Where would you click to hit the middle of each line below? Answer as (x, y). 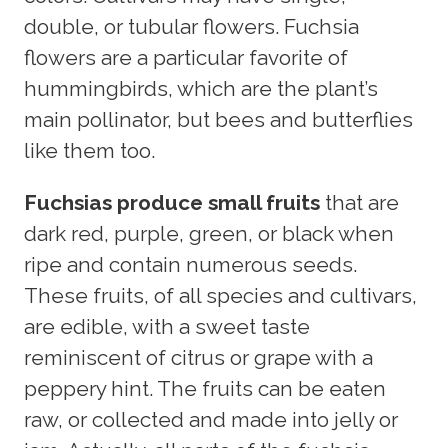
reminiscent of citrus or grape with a (198, 357)
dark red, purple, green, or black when (209, 233)
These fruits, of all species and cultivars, (220, 295)
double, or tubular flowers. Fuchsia (191, 26)
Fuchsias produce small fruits (172, 202)
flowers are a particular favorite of (186, 57)
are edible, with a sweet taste (167, 326)
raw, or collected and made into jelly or (211, 419)
